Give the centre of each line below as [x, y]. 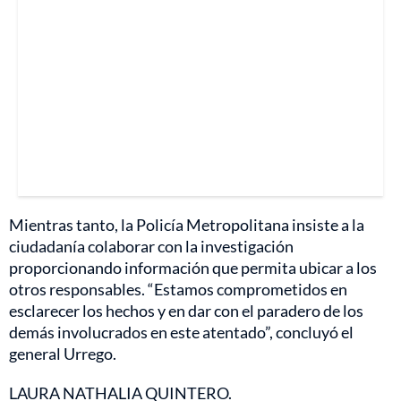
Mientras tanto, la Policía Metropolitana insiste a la [187, 225]
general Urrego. [63, 354]
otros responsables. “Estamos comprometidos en [178, 290]
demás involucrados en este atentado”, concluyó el [181, 333]
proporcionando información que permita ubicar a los [193, 268]
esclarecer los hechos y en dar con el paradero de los [186, 311]
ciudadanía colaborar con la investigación [151, 247]
